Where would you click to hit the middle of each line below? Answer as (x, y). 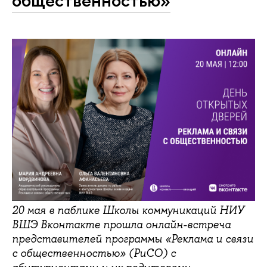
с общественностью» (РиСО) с (94, 254)
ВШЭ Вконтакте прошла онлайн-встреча (121, 225)
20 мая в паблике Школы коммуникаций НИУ (128, 211)
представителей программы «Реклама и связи (133, 239)
